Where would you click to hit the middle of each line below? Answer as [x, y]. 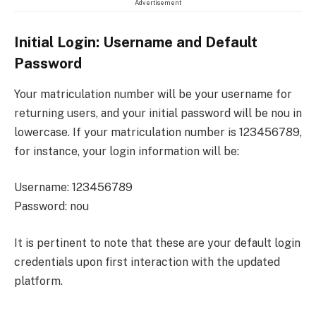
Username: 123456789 [73, 188]
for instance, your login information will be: [127, 151]
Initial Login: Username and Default [136, 42]
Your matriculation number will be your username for [153, 94]
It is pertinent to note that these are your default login [157, 243]
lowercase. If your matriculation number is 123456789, [158, 132]
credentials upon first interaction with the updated [147, 262]
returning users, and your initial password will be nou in [158, 113]
